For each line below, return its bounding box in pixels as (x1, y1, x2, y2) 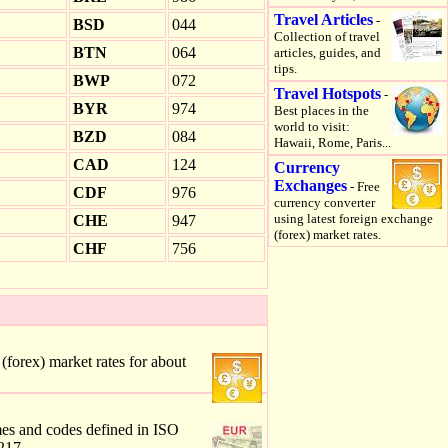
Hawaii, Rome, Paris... (274, 135, 391, 150)
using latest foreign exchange (274, 211, 433, 226)
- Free (347, 179, 380, 194)
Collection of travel (274, 29, 380, 44)
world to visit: (274, 119, 350, 134)
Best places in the (274, 103, 369, 118)
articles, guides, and (274, 45, 381, 60)
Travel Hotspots (274, 85, 381, 102)
